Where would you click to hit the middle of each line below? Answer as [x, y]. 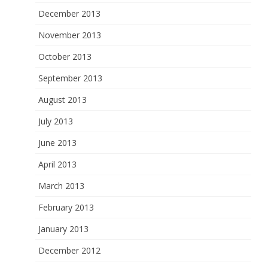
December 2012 [70, 250]
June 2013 [58, 143]
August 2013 [63, 100]
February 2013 [66, 207]
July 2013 [56, 121]
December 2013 [70, 13]
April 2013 [58, 164]
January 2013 [64, 229]
